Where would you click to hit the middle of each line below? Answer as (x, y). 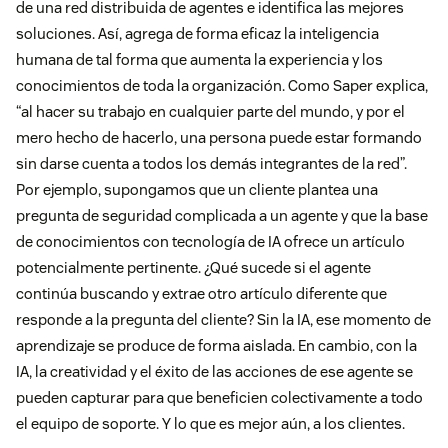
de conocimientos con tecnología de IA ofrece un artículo (210, 242)
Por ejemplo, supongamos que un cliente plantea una (197, 190)
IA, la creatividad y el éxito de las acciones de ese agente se (214, 372)
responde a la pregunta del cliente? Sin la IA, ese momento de (223, 320)
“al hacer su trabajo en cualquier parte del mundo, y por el (210, 112)
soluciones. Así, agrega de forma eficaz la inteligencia (197, 34)
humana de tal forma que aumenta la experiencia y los (199, 60)
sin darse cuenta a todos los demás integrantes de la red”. (211, 164)
